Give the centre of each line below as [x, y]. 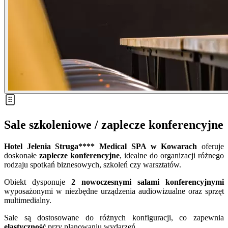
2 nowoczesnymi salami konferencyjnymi [148, 182]
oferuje [211, 146]
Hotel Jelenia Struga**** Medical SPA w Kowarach [101, 146]
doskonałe [22, 155]
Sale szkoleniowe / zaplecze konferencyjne [114, 124]
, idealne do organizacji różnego [172, 155]
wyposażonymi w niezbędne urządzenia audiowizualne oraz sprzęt [114, 191]
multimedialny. [28, 200]
